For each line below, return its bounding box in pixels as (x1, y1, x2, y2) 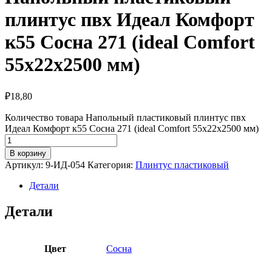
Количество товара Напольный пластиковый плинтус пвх (5, 112, 246, 123)
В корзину (10, 148, 46, 158)
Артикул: (5, 159, 46, 170)
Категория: (87, 159, 135, 170)
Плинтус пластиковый (135, 159, 229, 170)
